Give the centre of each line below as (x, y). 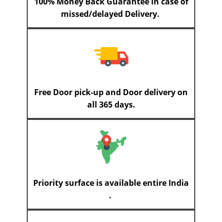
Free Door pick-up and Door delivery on (111, 92)
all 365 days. (111, 105)
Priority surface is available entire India (111, 183)
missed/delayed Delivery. (111, 14)
